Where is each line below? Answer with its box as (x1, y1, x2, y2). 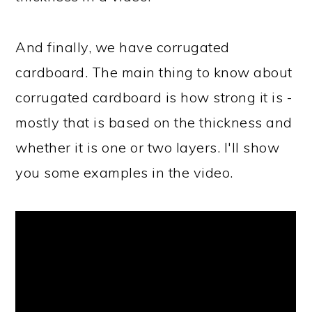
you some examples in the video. (15, 164, 233, 181)
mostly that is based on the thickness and (15, 114, 292, 131)
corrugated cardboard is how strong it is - (15, 88, 293, 106)
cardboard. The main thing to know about (15, 63, 292, 81)
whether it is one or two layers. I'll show (15, 139, 280, 156)
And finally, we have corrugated (15, 38, 230, 56)
